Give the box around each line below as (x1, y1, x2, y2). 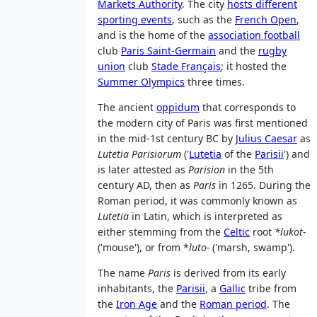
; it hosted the (221, 59, 287, 74)
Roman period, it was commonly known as (98, 194, 297, 208)
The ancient (98, 100, 156, 115)
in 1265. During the (216, 178, 311, 192)
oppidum (156, 100, 200, 115)
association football (208, 28, 300, 42)
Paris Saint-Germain (121, 44, 216, 58)
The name (98, 266, 148, 280)
